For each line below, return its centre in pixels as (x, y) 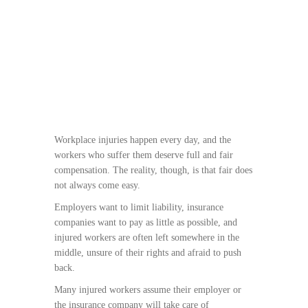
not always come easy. (99, 185)
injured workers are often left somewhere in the (147, 238)
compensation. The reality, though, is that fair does (153, 170)
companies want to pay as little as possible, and (146, 222)
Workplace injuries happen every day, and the (143, 140)
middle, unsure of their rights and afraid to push (148, 253)
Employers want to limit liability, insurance (139, 207)
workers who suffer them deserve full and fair (144, 155)
